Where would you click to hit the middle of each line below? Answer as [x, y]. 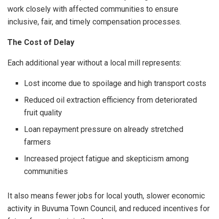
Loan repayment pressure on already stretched [104, 130]
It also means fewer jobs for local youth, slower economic [106, 196]
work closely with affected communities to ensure [93, 9]
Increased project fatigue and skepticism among [107, 159]
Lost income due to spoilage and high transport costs [115, 84]
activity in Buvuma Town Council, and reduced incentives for [109, 209]
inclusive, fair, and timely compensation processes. [94, 22]
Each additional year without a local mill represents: [94, 63]
